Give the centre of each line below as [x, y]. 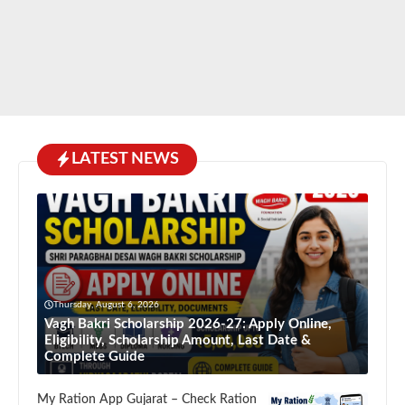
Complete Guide [94, 356]
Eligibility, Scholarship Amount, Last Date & [178, 340]
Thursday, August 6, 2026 [106, 304]
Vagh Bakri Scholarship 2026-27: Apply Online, [188, 324]
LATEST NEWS [125, 159]
